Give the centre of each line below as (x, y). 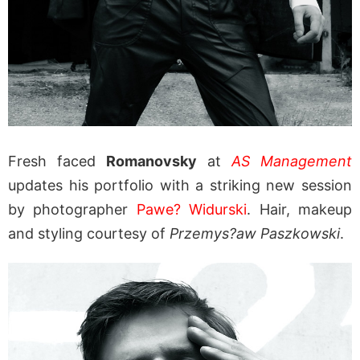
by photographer (72, 209)
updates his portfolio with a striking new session (180, 185)
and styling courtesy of (89, 233)
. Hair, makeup (300, 209)
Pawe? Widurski (192, 209)
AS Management (292, 161)
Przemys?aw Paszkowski (255, 233)
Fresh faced (57, 161)
